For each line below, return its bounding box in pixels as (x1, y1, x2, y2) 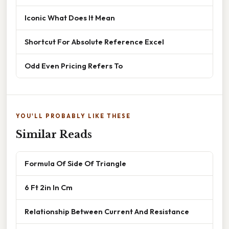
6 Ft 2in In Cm (25, 182, 73, 193)
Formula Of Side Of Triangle (25, 158, 126, 169)
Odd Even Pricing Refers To (25, 61, 123, 71)
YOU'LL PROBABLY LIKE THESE (16, 112, 131, 120)
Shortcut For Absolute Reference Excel (25, 37, 164, 47)
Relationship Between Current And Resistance (25, 207, 189, 217)
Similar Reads (16, 128, 92, 141)
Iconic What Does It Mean (25, 13, 115, 23)
